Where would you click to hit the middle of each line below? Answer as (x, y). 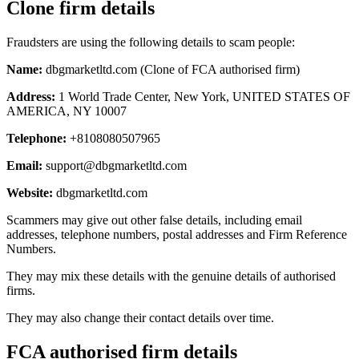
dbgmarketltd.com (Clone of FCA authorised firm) (171, 69)
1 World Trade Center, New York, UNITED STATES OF (203, 96)
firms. (21, 290)
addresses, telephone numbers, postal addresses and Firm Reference (177, 234)
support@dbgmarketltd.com (116, 165)
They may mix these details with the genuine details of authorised (171, 276)
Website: (30, 192)
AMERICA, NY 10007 (67, 111)
